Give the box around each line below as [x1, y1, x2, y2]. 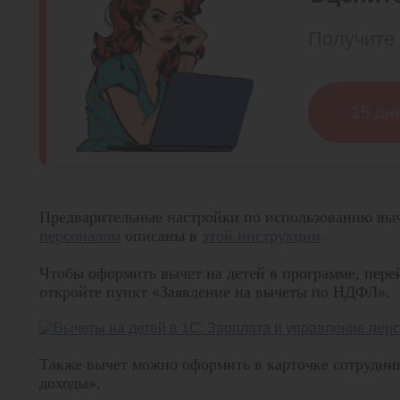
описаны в [121, 227, 202, 246]
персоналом [39, 227, 121, 246]
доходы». [39, 374, 101, 393]
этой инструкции [202, 227, 321, 246]
